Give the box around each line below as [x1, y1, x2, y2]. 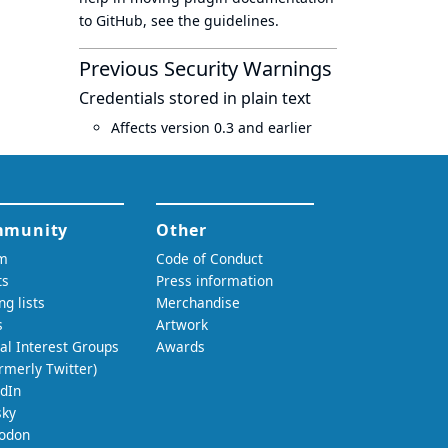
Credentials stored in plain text [79, 87, 311, 109]
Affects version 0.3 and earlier [111, 118, 312, 137]
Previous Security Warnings [79, 55, 332, 82]
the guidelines [178, 11, 275, 30]
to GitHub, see [79, 11, 178, 30]
